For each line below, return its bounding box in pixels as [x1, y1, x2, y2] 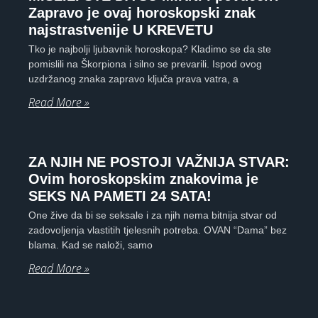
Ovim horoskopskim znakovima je [28, 170, 258, 187]
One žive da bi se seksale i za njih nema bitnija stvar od [28, 209, 277, 221]
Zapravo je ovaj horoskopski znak [28, 4, 256, 21]
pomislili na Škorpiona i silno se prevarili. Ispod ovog [28, 57, 262, 70]
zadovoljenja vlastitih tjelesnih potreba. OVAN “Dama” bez [28, 224, 287, 236]
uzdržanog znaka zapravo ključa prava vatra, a [28, 72, 238, 84]
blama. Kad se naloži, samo [28, 238, 153, 251]
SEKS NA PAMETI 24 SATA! [28, 187, 212, 204]
